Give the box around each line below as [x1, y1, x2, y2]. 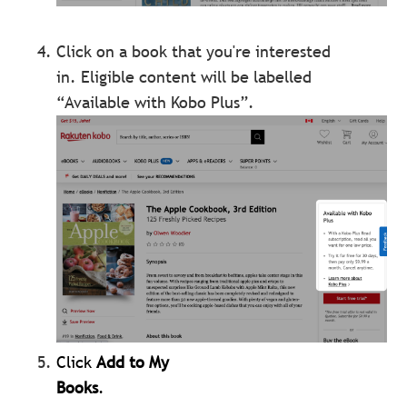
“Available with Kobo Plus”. [56, 91, 255, 113]
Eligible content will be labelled [81, 65, 313, 87]
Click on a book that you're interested [56, 40, 332, 62]
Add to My [92, 351, 170, 372]
